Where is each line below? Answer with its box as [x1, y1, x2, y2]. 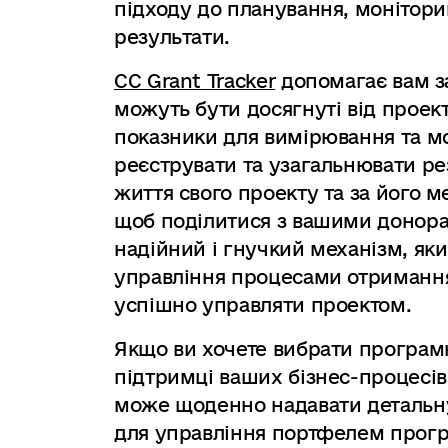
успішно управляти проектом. [114, 294, 412, 316]
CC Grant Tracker [114, 70, 276, 92]
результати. [114, 26, 231, 48]
